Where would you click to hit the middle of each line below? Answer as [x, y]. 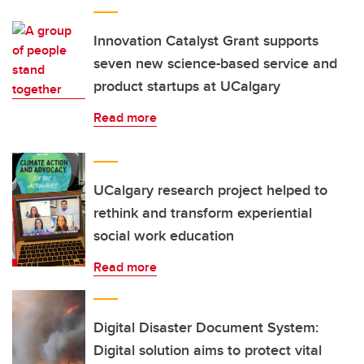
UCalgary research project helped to [210, 190]
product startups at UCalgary [187, 86]
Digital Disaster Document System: [206, 327]
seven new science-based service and [215, 63]
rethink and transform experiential [203, 213]
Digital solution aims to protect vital [208, 350]
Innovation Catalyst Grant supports [206, 41]
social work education [164, 236]
